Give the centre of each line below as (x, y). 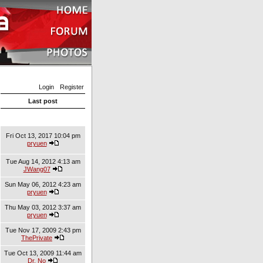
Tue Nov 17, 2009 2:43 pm (43, 230)
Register (72, 87)
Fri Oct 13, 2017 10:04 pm (43, 136)
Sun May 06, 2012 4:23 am (43, 184)
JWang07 (37, 169)
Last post (43, 101)
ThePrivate (37, 238)
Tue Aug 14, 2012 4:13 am (43, 161)
